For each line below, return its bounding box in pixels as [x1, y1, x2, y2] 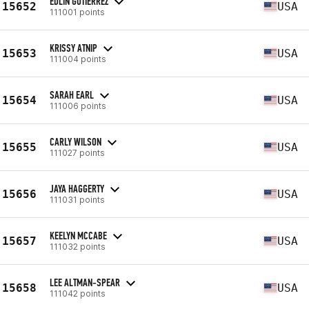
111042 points [50, 288, 106, 299]
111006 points [50, 100, 106, 111]
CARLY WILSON [50, 134, 101, 148]
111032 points [50, 241, 106, 252]
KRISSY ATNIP [50, 41, 97, 54]
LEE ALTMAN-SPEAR [50, 275, 120, 289]
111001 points [50, 6, 105, 17]
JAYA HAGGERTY [50, 181, 104, 195]
